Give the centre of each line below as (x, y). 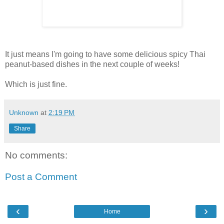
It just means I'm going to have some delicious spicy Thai (105, 54)
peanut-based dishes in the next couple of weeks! (92, 64)
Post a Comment (41, 177)
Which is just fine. (36, 84)
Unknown (24, 112)
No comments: (36, 155)
